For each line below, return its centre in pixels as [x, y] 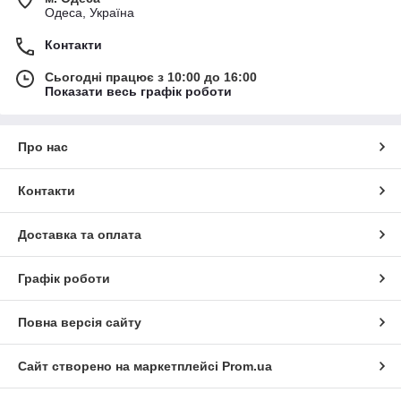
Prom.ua [247, 366]
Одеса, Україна [90, 12]
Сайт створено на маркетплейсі [120, 366]
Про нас [43, 146]
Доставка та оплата [80, 234]
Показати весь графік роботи [138, 91]
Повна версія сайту [80, 322]
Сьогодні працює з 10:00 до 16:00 [151, 77]
